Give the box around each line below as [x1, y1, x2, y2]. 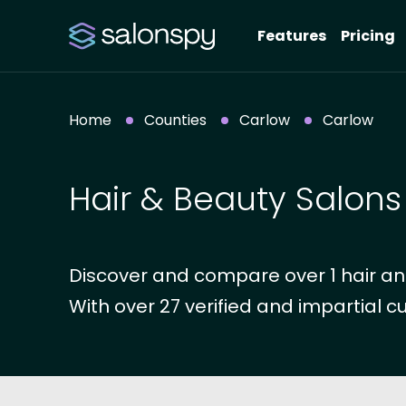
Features [257, 25, 326, 46]
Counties [144, 110, 207, 130]
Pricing [341, 25, 395, 46]
